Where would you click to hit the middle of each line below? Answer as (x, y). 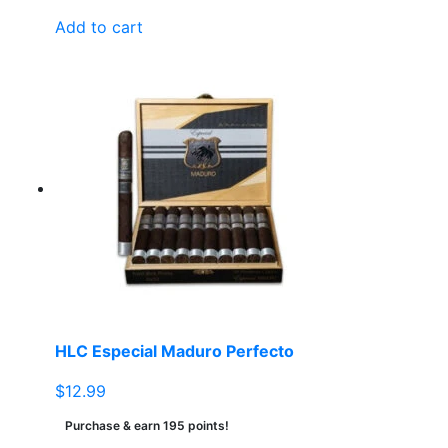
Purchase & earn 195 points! (147, 426)
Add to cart (99, 27)
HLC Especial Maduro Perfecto (174, 351)
